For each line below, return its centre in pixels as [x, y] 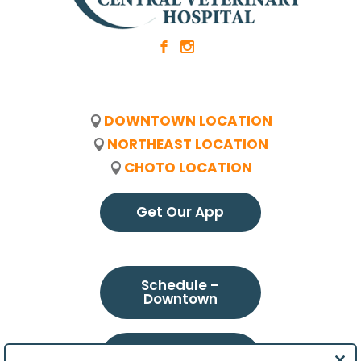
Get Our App [180, 212]
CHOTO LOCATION [188, 168]
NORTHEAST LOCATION [188, 145]
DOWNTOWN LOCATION [188, 121]
